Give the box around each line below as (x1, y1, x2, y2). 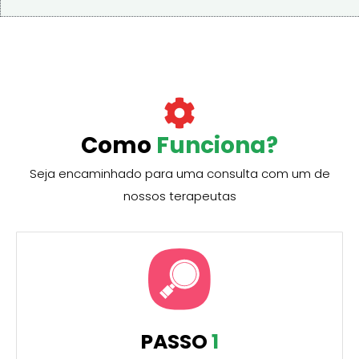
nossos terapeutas (123, 188, 236, 205)
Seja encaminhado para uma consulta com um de (29, 165, 330, 183)
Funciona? (156, 130, 278, 162)
